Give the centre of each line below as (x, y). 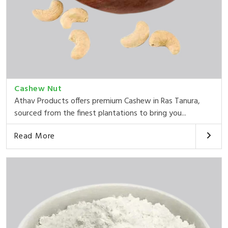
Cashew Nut (38, 89)
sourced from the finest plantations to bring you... (100, 113)
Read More (35, 136)
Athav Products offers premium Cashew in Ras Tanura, (107, 101)
